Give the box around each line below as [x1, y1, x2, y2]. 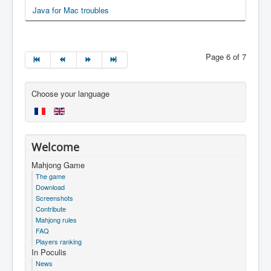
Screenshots [36, 193, 73, 203]
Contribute [36, 204, 66, 214]
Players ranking [36, 237, 82, 247]
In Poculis [31, 246, 67, 258]
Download [36, 182, 65, 192]
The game [36, 171, 65, 181]
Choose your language [31, 88, 109, 100]
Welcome [31, 140, 79, 155]
